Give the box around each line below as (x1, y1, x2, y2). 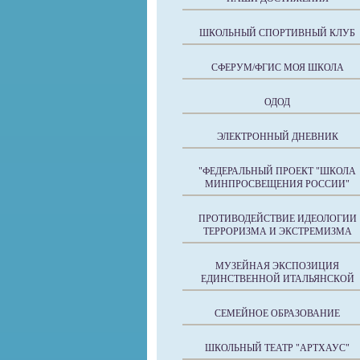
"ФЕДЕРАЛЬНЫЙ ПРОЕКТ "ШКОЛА (198, 166, 356, 177)
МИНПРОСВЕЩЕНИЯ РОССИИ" (205, 178, 350, 190)
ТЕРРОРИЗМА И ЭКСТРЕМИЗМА (202, 226, 352, 237)
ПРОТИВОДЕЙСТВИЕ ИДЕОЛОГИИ (198, 213, 357, 224)
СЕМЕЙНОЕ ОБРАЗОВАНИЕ (215, 308, 340, 319)
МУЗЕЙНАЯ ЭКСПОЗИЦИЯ (215, 260, 339, 272)
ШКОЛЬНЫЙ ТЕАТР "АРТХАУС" (205, 342, 350, 354)
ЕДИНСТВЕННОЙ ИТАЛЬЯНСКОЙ (200, 273, 354, 284)
